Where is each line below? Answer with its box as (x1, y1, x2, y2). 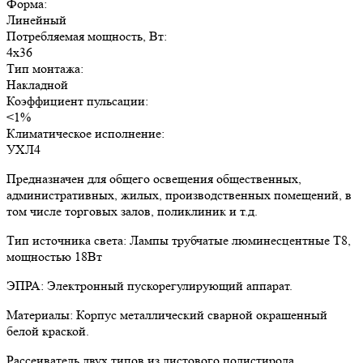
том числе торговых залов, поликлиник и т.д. (6, 203, 258, 219)
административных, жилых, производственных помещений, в (6, 186, 352, 203)
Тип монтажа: (6, 60, 83, 76)
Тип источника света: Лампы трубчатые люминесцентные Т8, (6, 232, 351, 248)
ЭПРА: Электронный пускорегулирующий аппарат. (6, 277, 293, 293)
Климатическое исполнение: (6, 125, 164, 141)
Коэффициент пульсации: (6, 92, 148, 109)
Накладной (6, 76, 68, 92)
